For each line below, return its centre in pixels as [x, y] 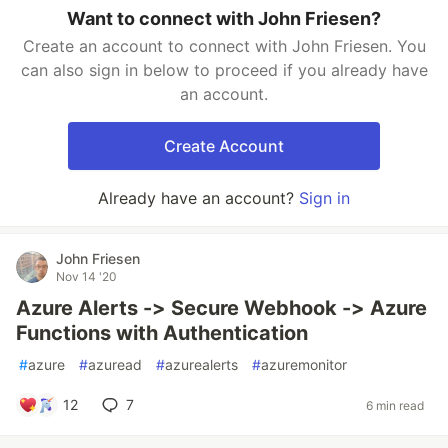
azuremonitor [304, 364]
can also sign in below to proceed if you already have [224, 70]
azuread [115, 364]
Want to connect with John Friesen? [224, 18]
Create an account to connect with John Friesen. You [224, 46]
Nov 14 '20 [86, 276]
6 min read [395, 405]
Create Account [224, 146]
